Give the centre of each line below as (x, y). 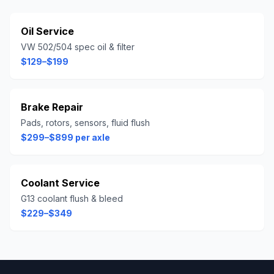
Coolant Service (60, 183)
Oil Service (47, 31)
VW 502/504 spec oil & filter (78, 47)
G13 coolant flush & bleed (72, 198)
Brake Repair (52, 107)
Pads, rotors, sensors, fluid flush (85, 123)
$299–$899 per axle (65, 137)
